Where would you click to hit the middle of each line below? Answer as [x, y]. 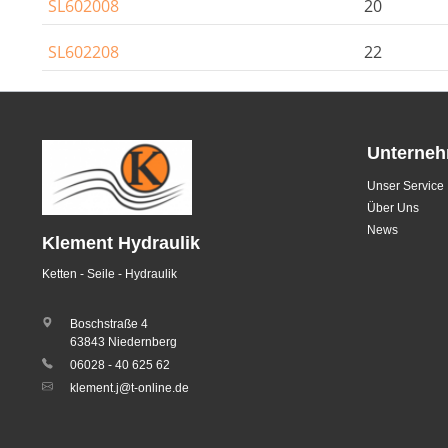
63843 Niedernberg [123, 342]
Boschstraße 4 [109, 324]
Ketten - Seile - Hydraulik [109, 274]
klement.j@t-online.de [129, 388]
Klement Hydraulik [121, 243]
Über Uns [393, 208]
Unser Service [405, 186]
